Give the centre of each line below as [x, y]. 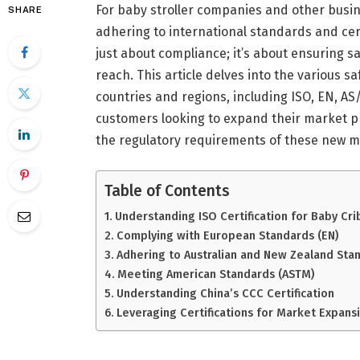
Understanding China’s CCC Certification [225, 294]
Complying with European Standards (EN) [227, 236]
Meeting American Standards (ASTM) [215, 274]
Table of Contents [167, 191]
